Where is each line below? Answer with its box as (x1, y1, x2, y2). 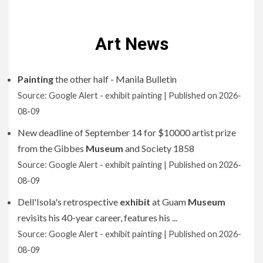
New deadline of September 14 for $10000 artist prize (18, 126, 236, 138)
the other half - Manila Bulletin (53, 73, 177, 85)
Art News (95, 33, 168, 54)
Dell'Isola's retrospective (18, 195, 120, 207)
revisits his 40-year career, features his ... (18, 211, 177, 223)
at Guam (150, 195, 188, 207)
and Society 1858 (123, 142, 194, 154)
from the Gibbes (18, 142, 86, 154)
